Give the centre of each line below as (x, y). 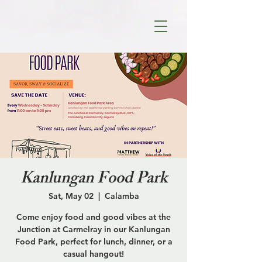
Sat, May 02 (71, 196)
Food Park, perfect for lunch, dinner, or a (94, 242)
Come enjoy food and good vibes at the (94, 217)
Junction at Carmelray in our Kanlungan (94, 229)
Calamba (122, 196)
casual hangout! (94, 254)
